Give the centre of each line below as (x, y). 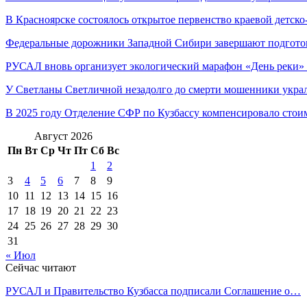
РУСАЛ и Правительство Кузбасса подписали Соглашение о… (153, 291)
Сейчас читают (41, 267)
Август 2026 (63, 136)
